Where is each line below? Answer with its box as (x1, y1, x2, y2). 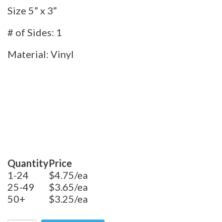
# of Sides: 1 (7, 26, 62, 39)
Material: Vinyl (7, 48, 74, 60)
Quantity (7, 157, 49, 169)
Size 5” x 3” (7, 4, 57, 17)
